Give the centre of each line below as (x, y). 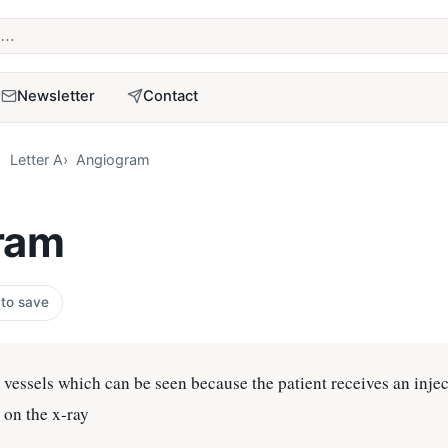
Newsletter (56, 95)
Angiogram (113, 160)
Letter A (36, 160)
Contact (171, 95)
